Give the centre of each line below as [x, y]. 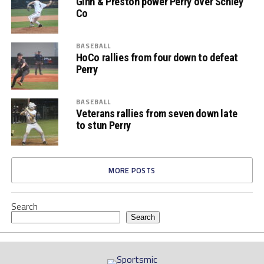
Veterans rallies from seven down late [156, 113]
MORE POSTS [132, 170]
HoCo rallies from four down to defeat [157, 57]
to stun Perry [103, 125]
